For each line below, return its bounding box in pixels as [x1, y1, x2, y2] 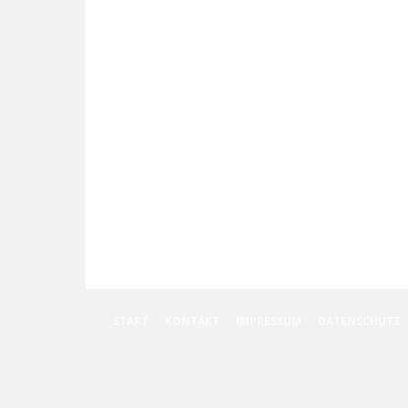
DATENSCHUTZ [318, 313, 401, 329]
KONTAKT [165, 313, 219, 329]
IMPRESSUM [236, 313, 301, 329]
